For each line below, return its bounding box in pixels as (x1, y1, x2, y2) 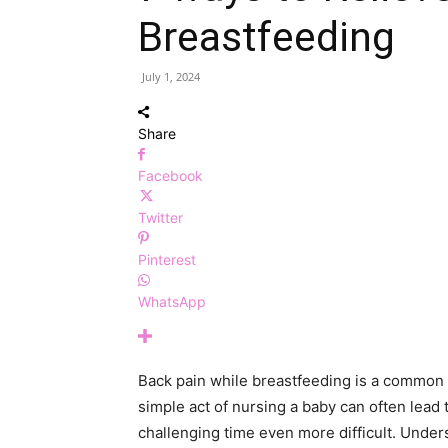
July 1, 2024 (142, 69, 200, 84)
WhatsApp (138, 293, 206, 310)
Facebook (138, 167, 203, 184)
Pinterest (138, 251, 196, 268)
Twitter (138, 209, 183, 226)
